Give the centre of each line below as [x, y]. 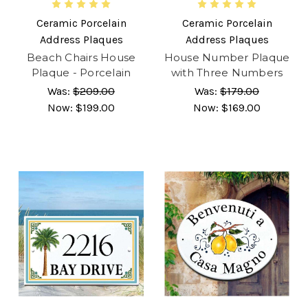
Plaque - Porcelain [81, 72]
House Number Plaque [227, 57]
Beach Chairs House [81, 57]
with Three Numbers [227, 72]
